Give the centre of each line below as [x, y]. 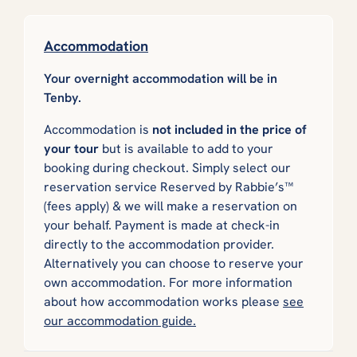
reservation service [102, 186]
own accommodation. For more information [168, 282]
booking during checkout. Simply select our [167, 167]
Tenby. [63, 97]
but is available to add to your [186, 148]
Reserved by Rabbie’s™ [227, 186]
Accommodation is [98, 129]
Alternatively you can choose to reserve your [174, 263]
